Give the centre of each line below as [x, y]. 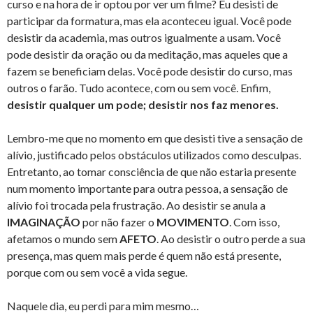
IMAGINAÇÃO [44, 222]
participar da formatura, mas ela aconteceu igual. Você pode [149, 21]
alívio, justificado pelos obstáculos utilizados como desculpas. [154, 155]
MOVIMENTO [193, 222]
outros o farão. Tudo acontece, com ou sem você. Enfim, [139, 88]
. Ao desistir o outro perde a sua [231, 239]
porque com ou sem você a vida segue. [97, 272]
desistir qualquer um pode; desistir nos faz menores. [143, 105]
